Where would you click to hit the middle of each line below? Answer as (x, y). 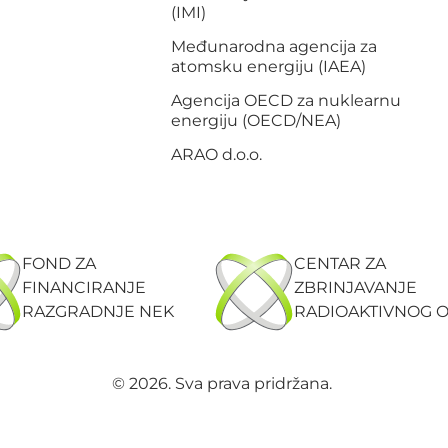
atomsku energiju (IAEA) (268, 66)
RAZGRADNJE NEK (97, 311)
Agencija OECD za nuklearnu (285, 100)
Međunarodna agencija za (273, 46)
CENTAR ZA (339, 263)
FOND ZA (58, 263)
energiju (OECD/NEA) (255, 120)
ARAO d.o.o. (216, 154)
